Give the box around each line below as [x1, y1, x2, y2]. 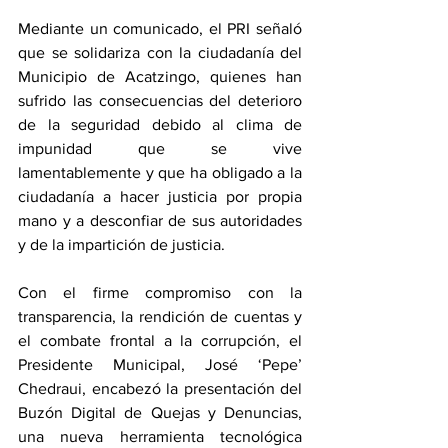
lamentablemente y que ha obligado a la [18, 164, 302, 182]
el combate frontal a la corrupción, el [18, 332, 302, 350]
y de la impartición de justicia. [18, 236, 225, 254]
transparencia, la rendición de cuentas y [18, 308, 302, 326]
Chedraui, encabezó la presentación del [18, 380, 302, 398]
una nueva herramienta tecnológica [18, 428, 302, 446]
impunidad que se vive [18, 140, 302, 158]
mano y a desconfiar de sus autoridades [18, 212, 302, 230]
